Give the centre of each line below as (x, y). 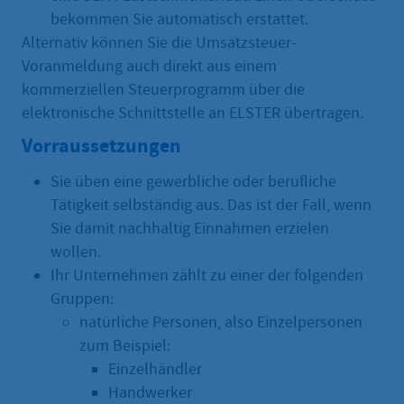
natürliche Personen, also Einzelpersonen (221, 322)
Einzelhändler (155, 369)
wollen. (76, 252)
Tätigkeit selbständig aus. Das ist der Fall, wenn (211, 205)
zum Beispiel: (125, 345)
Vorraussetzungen (101, 146)
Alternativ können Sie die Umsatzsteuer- (159, 43)
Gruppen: (84, 298)
